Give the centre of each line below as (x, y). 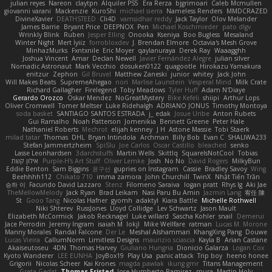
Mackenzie (71, 11)
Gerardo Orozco (38, 97)
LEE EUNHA (75, 255)
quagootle (181, 66)
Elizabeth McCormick (41, 216)
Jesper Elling (106, 34)
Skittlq (168, 153)
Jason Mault (218, 208)
